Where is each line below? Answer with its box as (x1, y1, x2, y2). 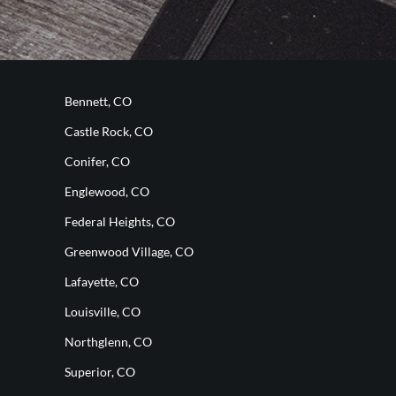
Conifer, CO (65, 154, 130, 170)
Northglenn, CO (65, 334, 152, 350)
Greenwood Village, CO (65, 244, 194, 260)
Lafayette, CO (65, 274, 139, 290)
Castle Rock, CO (65, 124, 153, 140)
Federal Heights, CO (65, 214, 175, 230)
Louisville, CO (65, 304, 141, 320)
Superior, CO (65, 364, 135, 380)
